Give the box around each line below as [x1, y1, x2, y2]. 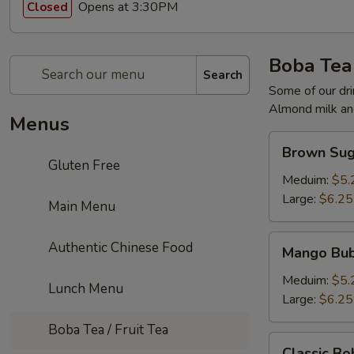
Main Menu [45, 198, 116, 216]
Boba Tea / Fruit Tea [45, 321, 169, 339]
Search [203, 66, 243, 83]
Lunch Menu [45, 280, 124, 298]
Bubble [269, 251, 308, 269]
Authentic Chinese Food [45, 239, 194, 257]
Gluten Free [45, 156, 121, 175]
